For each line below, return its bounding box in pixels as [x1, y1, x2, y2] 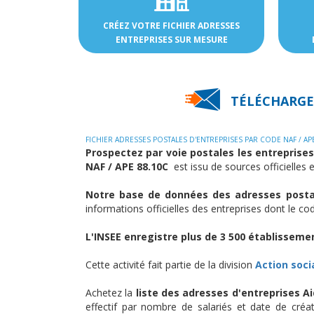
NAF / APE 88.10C [86, 159, 171, 173]
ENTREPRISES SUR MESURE [115, 33, 228, 46]
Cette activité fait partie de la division [86, 257, 255, 271]
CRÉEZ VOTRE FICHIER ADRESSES [103, 19, 240, 32]
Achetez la [86, 285, 136, 299]
